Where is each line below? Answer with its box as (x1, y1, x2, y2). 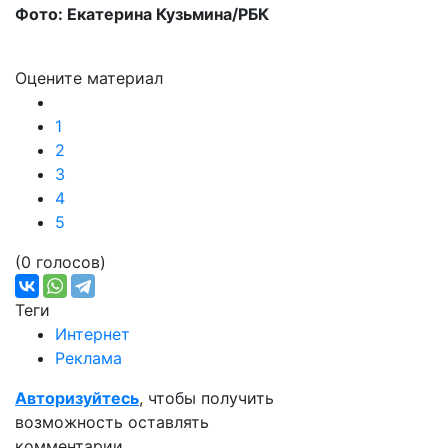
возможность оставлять (15, 412, 209, 432)
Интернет (55, 324, 130, 344)
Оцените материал (15, 68, 163, 88)
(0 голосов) (15, 252, 106, 272)
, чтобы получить (139, 388, 274, 408)
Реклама (55, 348, 122, 368)
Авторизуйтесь (15, 388, 139, 408)
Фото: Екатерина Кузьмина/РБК (15, 4, 269, 24)
